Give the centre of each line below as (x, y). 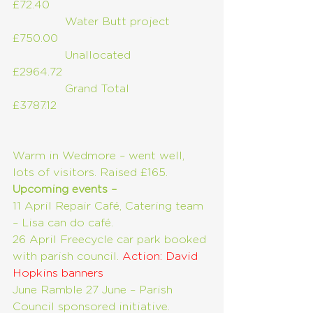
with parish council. (67, 256)
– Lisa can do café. (63, 223)
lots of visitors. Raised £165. (90, 173)
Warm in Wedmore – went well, (100, 156)
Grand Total (108, 89)
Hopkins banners (58, 273)
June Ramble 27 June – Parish (94, 290)
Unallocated (105, 55)
